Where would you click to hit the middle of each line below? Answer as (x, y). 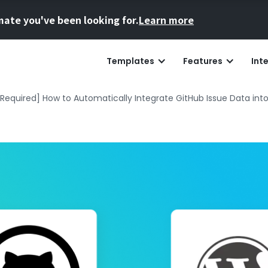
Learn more (166, 20)
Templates (130, 61)
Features (203, 61)
